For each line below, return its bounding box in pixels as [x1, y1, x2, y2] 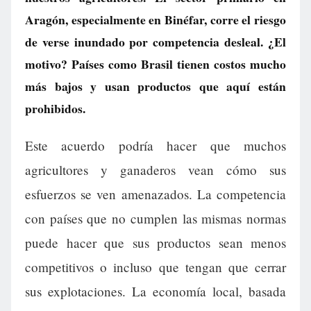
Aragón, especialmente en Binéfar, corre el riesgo [25, 10, 286, 28]
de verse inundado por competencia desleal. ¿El [25, 33, 286, 51]
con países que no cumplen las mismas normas [25, 210, 286, 228]
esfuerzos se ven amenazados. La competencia [25, 185, 286, 203]
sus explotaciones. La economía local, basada [25, 283, 286, 301]
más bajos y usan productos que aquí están [25, 77, 286, 95]
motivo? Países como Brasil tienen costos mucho [25, 55, 286, 73]
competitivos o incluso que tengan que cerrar [25, 258, 286, 276]
